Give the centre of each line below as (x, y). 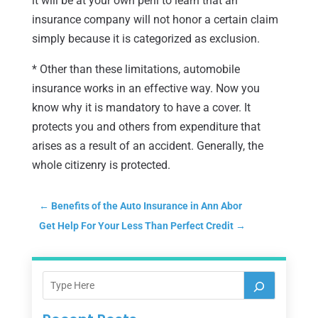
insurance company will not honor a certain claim (155, 19)
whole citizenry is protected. (101, 165)
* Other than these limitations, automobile (136, 69)
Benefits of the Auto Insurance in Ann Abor (146, 205)
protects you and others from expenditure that (146, 126)
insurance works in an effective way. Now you (146, 88)
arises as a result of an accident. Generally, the (147, 146)
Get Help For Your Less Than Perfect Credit (136, 225)
